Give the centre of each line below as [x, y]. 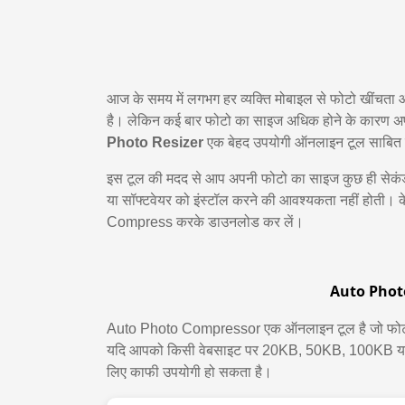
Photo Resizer [155, 142]
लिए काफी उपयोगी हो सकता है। [189, 372]
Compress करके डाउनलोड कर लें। [205, 222]
